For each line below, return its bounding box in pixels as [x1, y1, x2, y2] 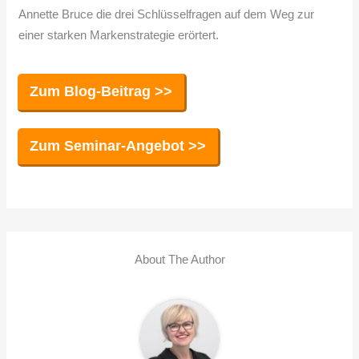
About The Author [134, 252, 225, 266]
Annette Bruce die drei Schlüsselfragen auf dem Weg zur [18, 8, 315, 22]
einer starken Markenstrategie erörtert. [18, 29, 220, 42]
